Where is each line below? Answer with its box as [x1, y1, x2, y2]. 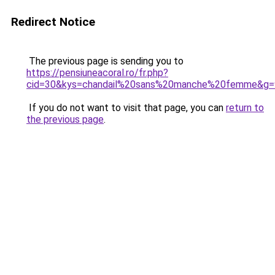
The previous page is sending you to [26, 55, 184, 67]
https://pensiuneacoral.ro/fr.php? [26, 67, 168, 79]
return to [226, 102, 264, 114]
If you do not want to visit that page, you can [26, 102, 226, 114]
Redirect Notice [11, 15, 95, 29]
